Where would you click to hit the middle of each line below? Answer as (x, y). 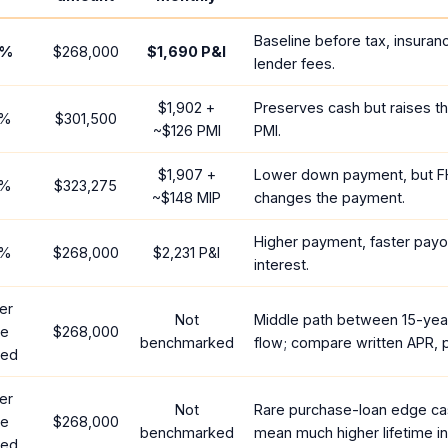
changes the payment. (330, 197)
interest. (282, 264)
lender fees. (295, 63)
